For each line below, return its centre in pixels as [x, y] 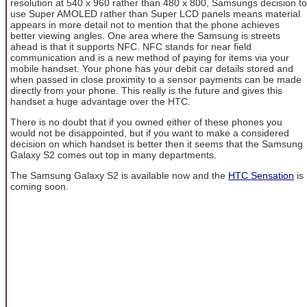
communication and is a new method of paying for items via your [150, 57]
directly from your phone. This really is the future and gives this [146, 90]
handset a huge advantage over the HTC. [100, 101]
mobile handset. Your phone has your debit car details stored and [152, 68]
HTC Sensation [261, 176]
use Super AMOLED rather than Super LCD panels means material [155, 13]
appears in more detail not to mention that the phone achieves [145, 24]
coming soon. [39, 187]
